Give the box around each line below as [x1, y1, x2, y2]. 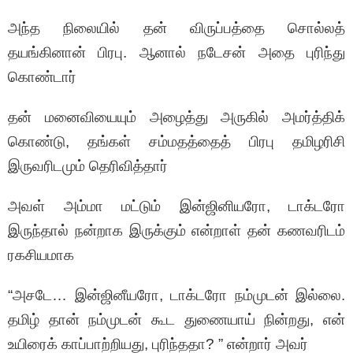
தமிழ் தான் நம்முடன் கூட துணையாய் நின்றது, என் [8, 311, 345, 329]
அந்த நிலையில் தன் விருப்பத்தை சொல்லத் [8, 20, 345, 37]
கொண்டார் [8, 69, 76, 86]
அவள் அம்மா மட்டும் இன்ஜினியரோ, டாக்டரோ [8, 198, 345, 215]
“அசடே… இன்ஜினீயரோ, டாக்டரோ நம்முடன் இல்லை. [8, 287, 345, 304]
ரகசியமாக [8, 247, 74, 264]
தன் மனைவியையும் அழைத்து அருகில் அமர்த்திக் [8, 109, 345, 126]
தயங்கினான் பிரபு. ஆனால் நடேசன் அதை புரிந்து [8, 44, 345, 61]
